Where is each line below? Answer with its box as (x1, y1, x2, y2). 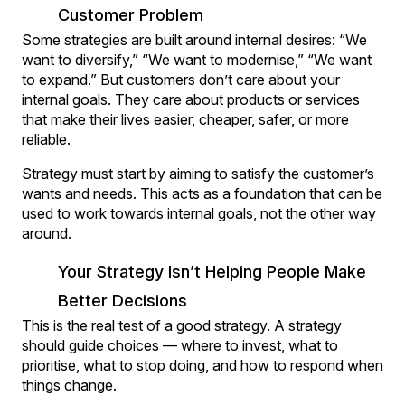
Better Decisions (58, 290, 187, 310)
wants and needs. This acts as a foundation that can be (22, 184, 382, 202)
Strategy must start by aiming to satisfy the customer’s (22, 164, 374, 183)
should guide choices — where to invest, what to (22, 335, 338, 354)
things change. (22, 375, 117, 394)
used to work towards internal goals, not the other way (22, 203, 376, 222)
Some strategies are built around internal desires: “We (22, 30, 367, 49)
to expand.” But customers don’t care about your (22, 70, 340, 89)
